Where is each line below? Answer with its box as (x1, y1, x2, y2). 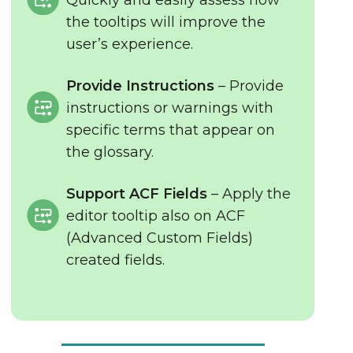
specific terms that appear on (66, 121, 276, 139)
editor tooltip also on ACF (66, 207, 246, 225)
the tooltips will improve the (66, 13, 266, 31)
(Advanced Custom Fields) (66, 229, 254, 247)
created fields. (66, 251, 165, 269)
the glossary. (66, 143, 154, 161)
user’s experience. (66, 35, 194, 53)
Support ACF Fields (66, 185, 208, 203)
